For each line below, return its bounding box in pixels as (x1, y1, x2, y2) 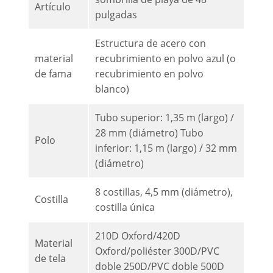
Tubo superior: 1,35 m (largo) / (95, 111, 235, 125)
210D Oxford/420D (95, 229, 181, 243)
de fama (35, 67, 73, 81)
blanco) (95, 82, 130, 96)
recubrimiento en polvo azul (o (95, 52, 236, 66)
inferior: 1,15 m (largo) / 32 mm (95, 141, 238, 155)
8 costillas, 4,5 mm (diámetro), (95, 185, 233, 199)
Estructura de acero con (95, 37, 207, 51)
